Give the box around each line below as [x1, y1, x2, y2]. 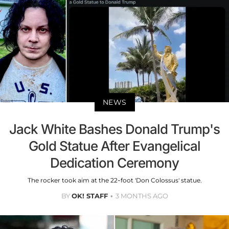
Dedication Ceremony [50, 155, 179, 171]
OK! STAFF [71, 192, 108, 200]
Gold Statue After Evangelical [29, 138, 200, 154]
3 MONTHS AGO [115, 192, 168, 200]
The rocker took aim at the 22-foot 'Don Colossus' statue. [27, 176, 202, 185]
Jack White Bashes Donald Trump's [9, 121, 220, 138]
